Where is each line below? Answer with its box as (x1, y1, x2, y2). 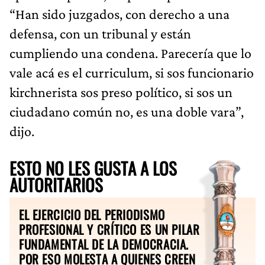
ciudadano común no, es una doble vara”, (9, 103, 244, 119)
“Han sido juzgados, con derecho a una (9, 5, 230, 22)
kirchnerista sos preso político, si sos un (9, 83, 232, 100)
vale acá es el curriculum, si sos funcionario (9, 64, 254, 80)
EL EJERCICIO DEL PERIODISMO (19, 205, 165, 224)
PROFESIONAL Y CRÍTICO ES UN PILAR (19, 219, 200, 238)
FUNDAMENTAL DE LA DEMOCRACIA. (19, 234, 189, 253)
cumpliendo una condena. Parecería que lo (9, 44, 251, 61)
